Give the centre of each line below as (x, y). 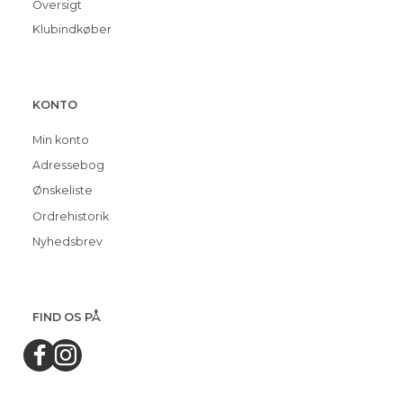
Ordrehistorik (71, 216)
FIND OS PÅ (67, 317)
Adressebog (68, 166)
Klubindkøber (72, 30)
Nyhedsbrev (67, 242)
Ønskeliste (63, 191)
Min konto (61, 140)
